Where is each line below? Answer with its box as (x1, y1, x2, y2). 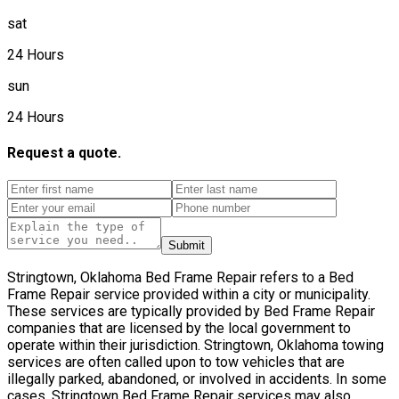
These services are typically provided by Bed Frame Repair (7, 303, 375, 321)
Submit (168, 239, 205, 253)
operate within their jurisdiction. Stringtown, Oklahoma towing (7, 337, 384, 354)
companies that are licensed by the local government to (7, 320, 351, 338)
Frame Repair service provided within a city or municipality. (7, 286, 370, 304)
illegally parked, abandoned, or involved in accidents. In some (7, 370, 387, 388)
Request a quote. (7, 144, 121, 162)
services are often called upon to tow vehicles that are (7, 354, 345, 371)
